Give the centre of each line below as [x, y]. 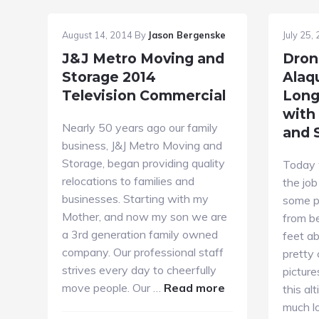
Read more [195, 288]
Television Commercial [144, 95]
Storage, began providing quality [144, 163]
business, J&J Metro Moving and [142, 145]
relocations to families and [129, 181]
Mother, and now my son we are [145, 216]
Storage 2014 [109, 77]
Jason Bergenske [187, 35]
